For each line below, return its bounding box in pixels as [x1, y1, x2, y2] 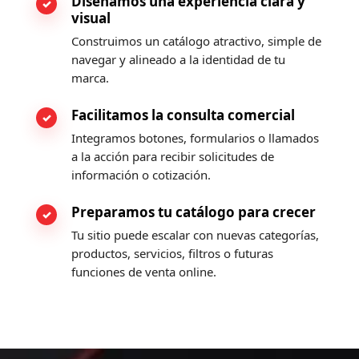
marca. [71, 70, 109, 87]
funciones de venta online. [71, 264, 216, 280]
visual [71, 9, 111, 28]
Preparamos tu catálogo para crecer [71, 203, 316, 222]
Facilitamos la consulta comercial [71, 106, 295, 125]
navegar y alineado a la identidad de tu [71, 51, 285, 68]
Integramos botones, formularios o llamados [71, 130, 319, 147]
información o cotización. [71, 167, 211, 184]
